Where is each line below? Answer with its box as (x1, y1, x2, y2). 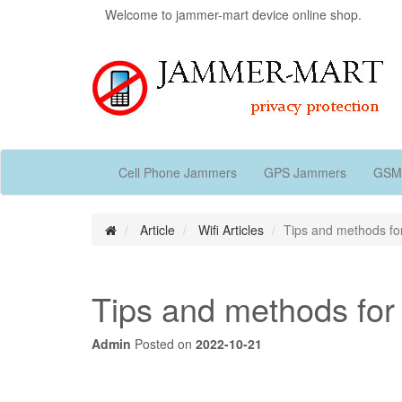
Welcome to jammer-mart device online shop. (105, 5, 362, 23)
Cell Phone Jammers (118, 163, 237, 181)
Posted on (131, 335, 196, 353)
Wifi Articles (198, 221, 264, 239)
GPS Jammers (264, 163, 346, 181)
